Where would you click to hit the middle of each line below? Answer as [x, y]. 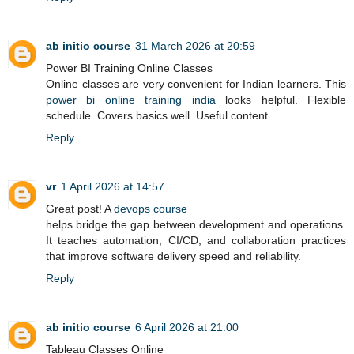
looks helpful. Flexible [281, 99]
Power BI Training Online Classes [129, 68]
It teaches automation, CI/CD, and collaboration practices [196, 240]
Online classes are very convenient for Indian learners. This [196, 83]
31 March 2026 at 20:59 [195, 45]
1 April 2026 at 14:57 [113, 186]
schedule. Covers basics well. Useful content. [158, 115]
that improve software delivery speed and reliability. [173, 256]
